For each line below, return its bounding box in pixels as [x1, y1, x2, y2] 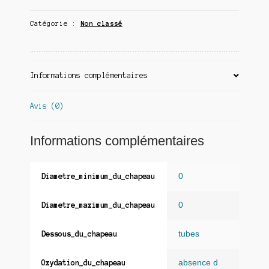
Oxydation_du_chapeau [41, 258, 125, 267]
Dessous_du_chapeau [41, 229, 117, 238]
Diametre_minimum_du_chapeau [41, 172, 155, 180]
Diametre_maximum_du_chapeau [41, 201, 155, 209]
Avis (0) [29, 101, 64, 110]
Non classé [80, 20, 122, 27]
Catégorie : [29, 20, 80, 27]
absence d [178, 258, 218, 267]
